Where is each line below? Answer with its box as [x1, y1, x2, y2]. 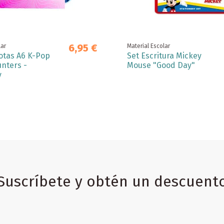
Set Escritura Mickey [127, 50, 201, 60]
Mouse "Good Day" [127, 60, 195, 70]
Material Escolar [127, 42, 170, 49]
